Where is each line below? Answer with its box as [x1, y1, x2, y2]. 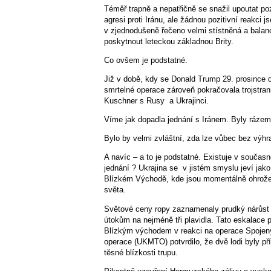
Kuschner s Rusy [104, 96, 165, 105]
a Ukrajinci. [169, 96, 209, 105]
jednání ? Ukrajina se [104, 163, 180, 173]
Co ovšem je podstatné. [104, 55, 188, 65]
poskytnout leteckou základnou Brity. [104, 36, 233, 46]
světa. [104, 185, 126, 195]
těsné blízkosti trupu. [104, 247, 178, 257]
